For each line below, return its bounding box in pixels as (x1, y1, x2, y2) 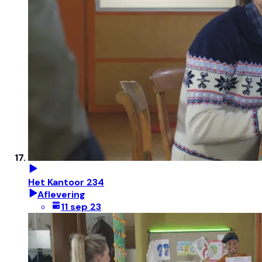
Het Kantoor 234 (28, 176, 104, 189)
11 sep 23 (61, 201, 101, 213)
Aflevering (37, 188, 85, 201)
